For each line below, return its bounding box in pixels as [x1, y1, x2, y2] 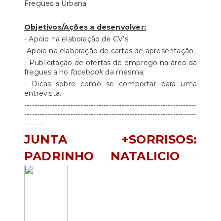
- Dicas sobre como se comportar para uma [24, 79, 197, 88]
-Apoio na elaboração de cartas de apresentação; [24, 46, 195, 55]
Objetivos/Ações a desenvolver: [24, 23, 146, 32]
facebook [70, 68, 104, 76]
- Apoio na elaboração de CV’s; [24, 35, 130, 43]
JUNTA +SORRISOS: [24, 132, 197, 147]
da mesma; [103, 68, 145, 76]
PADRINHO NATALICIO [24, 149, 180, 163]
